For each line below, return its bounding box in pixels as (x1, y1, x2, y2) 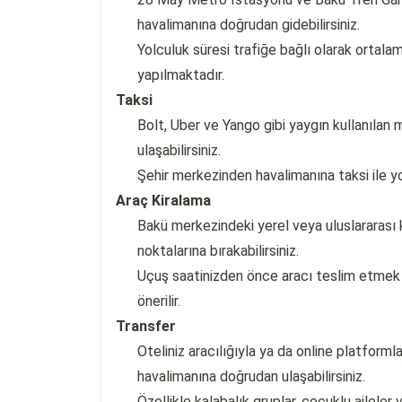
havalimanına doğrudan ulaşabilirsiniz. (137, 368, 365, 385)
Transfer (116, 318, 176, 335)
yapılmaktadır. (137, 66, 224, 83)
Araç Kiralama (116, 192, 211, 209)
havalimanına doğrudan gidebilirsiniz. (137, 16, 360, 33)
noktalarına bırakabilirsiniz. (137, 242, 299, 259)
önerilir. (137, 293, 180, 310)
